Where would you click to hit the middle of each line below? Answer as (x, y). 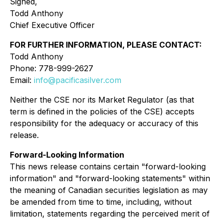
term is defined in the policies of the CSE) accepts (102, 111)
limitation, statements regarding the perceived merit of (110, 213)
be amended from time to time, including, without (101, 202)
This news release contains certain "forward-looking (108, 166)
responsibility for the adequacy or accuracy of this (104, 123)
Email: (22, 80)
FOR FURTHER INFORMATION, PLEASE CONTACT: (106, 44)
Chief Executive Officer (52, 25)
